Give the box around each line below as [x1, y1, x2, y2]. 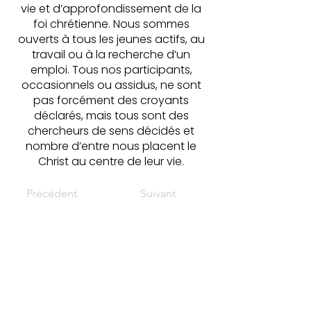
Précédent [26, 187, 77, 200]
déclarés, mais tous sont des [33, 108, 189, 124]
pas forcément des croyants [33, 92, 189, 108]
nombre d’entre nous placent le [26, 138, 196, 154]
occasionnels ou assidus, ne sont [21, 77, 201, 93]
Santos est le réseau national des [21, 292, 201, 308]
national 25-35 [37, 267, 185, 282]
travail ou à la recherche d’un [32, 47, 190, 62]
